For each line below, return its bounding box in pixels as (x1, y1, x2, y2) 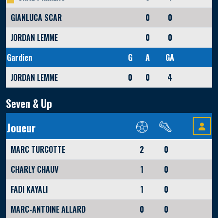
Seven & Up (6, 95, 52, 111)
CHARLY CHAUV (10, 163, 58, 176)
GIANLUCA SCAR (10, 12, 62, 24)
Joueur (6, 120, 36, 136)
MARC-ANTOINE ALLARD (10, 203, 86, 216)
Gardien (6, 52, 32, 64)
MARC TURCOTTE (10, 144, 65, 156)
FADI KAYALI (10, 183, 48, 196)
